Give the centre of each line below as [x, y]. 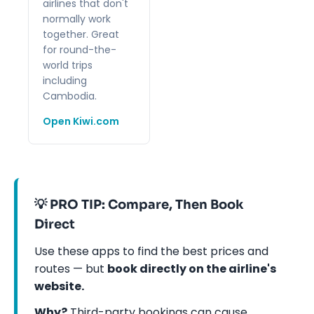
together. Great [81, 34]
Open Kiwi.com [81, 121]
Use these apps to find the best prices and [151, 251]
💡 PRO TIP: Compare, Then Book [139, 204]
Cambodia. [70, 96]
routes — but [71, 268]
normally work [77, 19]
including [65, 80]
